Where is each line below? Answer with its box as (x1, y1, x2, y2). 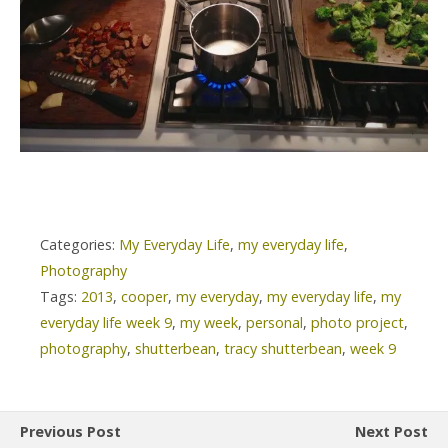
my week (180, 312, 238, 332)
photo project (311, 312, 404, 332)
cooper (121, 286, 168, 306)
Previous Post (20, 421, 121, 441)
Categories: (40, 234, 119, 254)
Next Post (355, 421, 428, 441)
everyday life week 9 (40, 312, 172, 332)
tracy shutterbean (224, 338, 342, 358)
